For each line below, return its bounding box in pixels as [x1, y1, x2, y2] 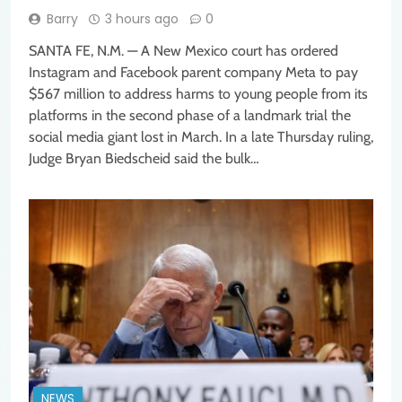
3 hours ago [105, 9, 179, 28]
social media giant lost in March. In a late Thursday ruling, [29, 127, 373, 145]
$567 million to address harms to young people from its [29, 84, 368, 102]
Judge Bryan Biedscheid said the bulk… [29, 149, 259, 167]
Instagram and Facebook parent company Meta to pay [29, 63, 358, 81]
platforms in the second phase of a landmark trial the [29, 106, 351, 124]
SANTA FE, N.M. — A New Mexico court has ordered [29, 41, 338, 59]
